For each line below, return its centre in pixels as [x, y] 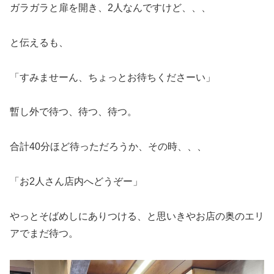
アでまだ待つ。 [44, 233]
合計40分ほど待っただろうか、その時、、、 [108, 147]
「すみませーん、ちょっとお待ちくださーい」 [113, 77]
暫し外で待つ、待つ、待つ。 [73, 112]
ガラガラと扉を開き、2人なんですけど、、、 [110, 7]
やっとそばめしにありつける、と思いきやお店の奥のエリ [137, 216]
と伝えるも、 [39, 42]
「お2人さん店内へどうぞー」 [76, 181]
